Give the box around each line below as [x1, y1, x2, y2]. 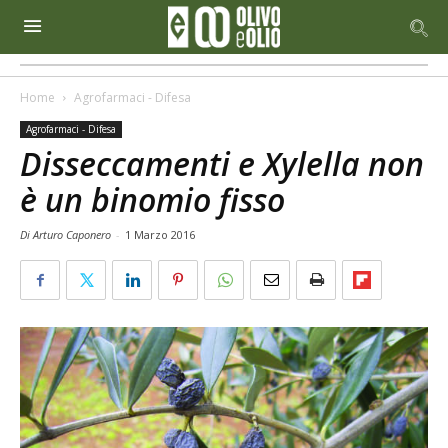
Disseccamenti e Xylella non [20, 142, 424, 185]
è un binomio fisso [20, 178, 285, 221]
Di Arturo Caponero [20, 227, 114, 242]
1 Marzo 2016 [125, 227, 195, 242]
